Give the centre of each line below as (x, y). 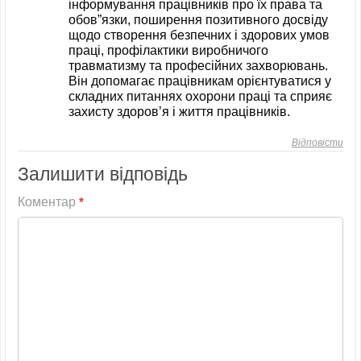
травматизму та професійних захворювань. (198, 65)
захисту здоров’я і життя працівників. (179, 111)
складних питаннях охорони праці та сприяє (200, 96)
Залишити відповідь (103, 174)
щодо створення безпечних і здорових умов (199, 35)
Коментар (48, 201)
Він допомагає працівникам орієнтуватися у (200, 81)
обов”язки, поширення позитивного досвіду (198, 19)
